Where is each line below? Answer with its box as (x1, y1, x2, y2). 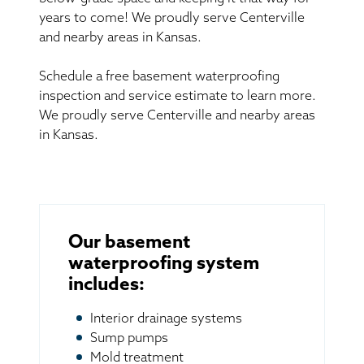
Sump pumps (90, 331, 168, 345)
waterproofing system (68, 254, 259, 274)
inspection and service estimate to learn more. (39, 89, 316, 103)
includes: (68, 275, 145, 295)
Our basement (68, 233, 190, 253)
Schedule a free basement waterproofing (39, 70, 279, 84)
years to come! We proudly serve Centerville (39, 11, 305, 25)
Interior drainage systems (90, 312, 242, 326)
